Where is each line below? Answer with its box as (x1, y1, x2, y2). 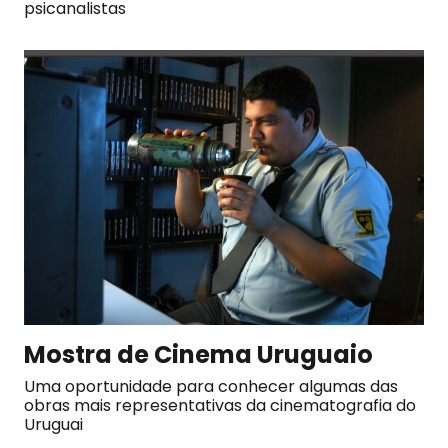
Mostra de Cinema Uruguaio (24, 337, 373, 371)
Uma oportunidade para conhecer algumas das (24, 374, 398, 398)
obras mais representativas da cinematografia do (24, 393, 416, 417)
